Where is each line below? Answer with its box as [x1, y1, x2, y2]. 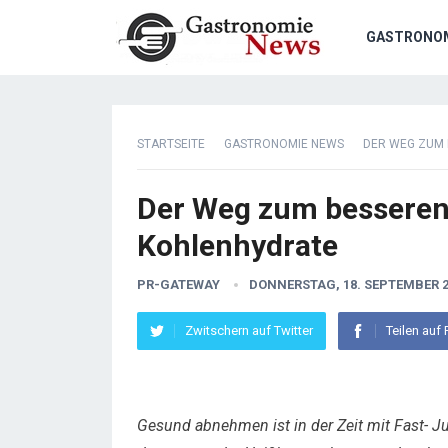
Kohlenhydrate [137, 228, 338, 263]
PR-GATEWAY [137, 277, 220, 292]
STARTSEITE [137, 137, 205, 151]
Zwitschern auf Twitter [185, 323, 313, 338]
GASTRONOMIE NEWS [224, 137, 344, 151]
